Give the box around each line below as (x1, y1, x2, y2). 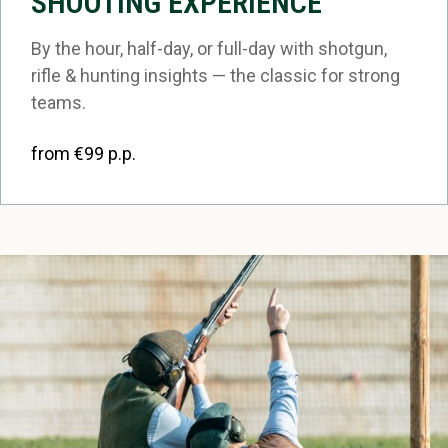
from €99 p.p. (31, 143, 136, 165)
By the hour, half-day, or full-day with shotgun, (31, 37, 387, 59)
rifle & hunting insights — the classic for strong (31, 64, 400, 86)
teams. (31, 91, 86, 113)
